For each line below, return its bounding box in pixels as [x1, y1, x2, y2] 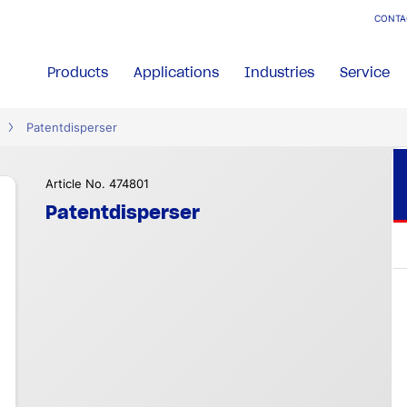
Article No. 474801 [45, 177, 149, 191]
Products [47, 64, 109, 81]
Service [340, 64, 391, 81]
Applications [134, 64, 220, 81]
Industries [244, 64, 315, 81]
